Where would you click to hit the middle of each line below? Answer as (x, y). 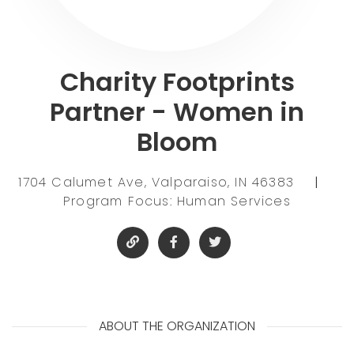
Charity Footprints (177, 81)
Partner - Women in (177, 111)
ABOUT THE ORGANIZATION (177, 326)
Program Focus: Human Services (177, 201)
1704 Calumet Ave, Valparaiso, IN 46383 (159, 182)
